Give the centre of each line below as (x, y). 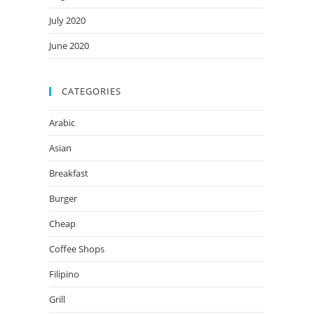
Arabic (62, 123)
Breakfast (69, 173)
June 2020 (69, 46)
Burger (63, 198)
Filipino (64, 274)
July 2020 (67, 20)
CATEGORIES (91, 91)
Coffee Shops (77, 249)
